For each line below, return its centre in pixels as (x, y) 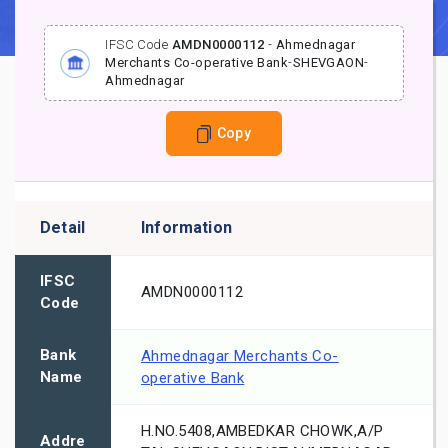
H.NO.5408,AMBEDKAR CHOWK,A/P (262, 431)
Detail (63, 228)
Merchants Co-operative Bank (197, 63)
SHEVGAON (328, 63)
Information (186, 228)
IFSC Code (138, 45)
